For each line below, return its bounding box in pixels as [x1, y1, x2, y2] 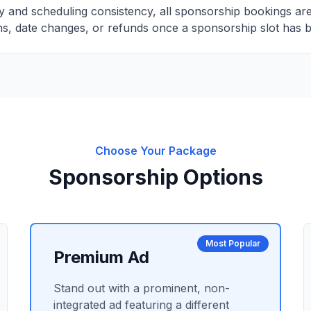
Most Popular [205, 238, 261, 249]
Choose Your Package [94, 144, 217, 158]
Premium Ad [53, 247, 149, 267]
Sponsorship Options [48, 165, 263, 190]
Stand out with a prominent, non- [53, 281, 230, 295]
